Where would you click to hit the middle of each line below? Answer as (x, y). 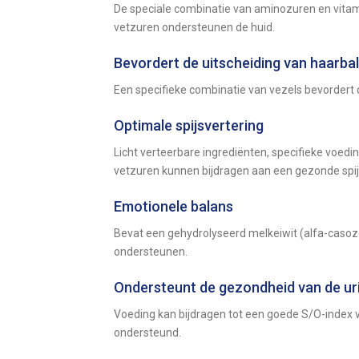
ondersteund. (147, 333)
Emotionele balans (173, 206)
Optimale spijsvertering (189, 125)
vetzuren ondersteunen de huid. (194, 27)
